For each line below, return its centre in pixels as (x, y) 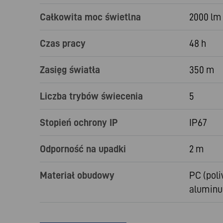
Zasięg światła (70, 69)
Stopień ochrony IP (79, 122)
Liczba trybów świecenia (91, 96)
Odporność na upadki (83, 149)
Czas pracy (63, 43)
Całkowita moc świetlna (90, 17)
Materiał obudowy (77, 175)
